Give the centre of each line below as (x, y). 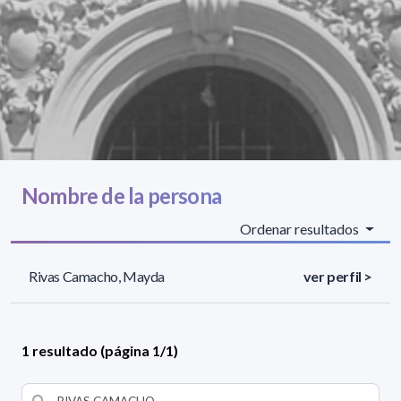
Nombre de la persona (121, 196)
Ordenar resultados (301, 229)
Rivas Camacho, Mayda (97, 277)
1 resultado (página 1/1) (100, 351)
